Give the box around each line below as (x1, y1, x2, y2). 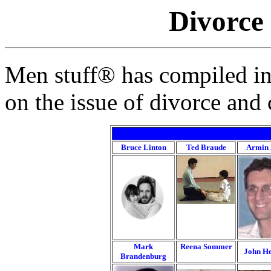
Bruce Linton (120, 143, 166, 152)
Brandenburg (120, 252, 166, 261)
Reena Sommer (180, 242, 232, 252)
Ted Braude (186, 143, 226, 152)
